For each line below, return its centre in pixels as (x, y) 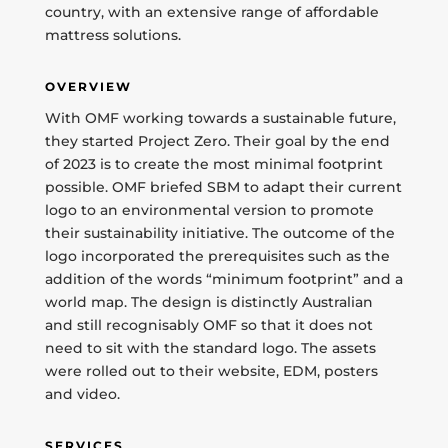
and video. (82, 394)
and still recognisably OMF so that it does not (208, 325)
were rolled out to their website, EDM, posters (211, 371)
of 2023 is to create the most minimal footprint (213, 164)
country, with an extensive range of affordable (211, 12)
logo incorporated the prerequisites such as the (217, 256)
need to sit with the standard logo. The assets (210, 348)
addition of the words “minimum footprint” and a (223, 279)
